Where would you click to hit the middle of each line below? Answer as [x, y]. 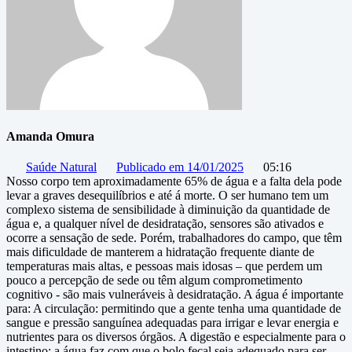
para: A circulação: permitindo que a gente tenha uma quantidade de [174, 309]
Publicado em [150, 167]
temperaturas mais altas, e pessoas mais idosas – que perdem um [164, 266]
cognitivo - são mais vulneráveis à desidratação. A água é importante [175, 295]
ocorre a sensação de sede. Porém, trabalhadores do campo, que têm [174, 238]
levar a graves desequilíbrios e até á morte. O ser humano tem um [167, 196]
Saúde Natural [61, 167]
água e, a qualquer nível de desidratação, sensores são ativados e [165, 224]
